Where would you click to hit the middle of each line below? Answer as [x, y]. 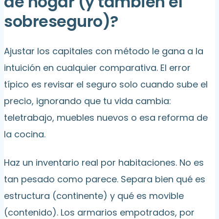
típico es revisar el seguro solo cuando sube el [106, 85]
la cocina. [25, 134]
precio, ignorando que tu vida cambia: [88, 101]
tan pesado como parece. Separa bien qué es [105, 179]
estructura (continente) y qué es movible [94, 196]
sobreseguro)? [61, 22]
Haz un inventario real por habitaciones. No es [104, 163]
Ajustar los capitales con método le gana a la [104, 51]
